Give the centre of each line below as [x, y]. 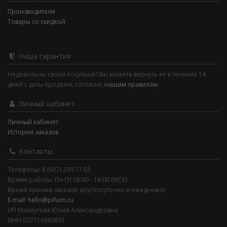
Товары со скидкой [36, 22]
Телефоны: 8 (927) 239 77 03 [49, 170]
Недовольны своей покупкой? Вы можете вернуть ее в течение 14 [107, 74]
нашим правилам [131, 85]
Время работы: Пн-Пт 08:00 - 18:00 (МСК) [67, 180]
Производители [31, 12]
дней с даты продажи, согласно [56, 85]
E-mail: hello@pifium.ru [41, 200]
